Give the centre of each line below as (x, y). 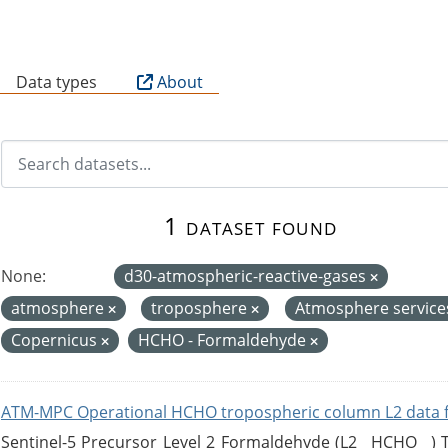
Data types (56, 81)
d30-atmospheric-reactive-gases (247, 275)
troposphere (201, 307)
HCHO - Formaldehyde (224, 339)
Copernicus (56, 339)
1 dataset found (250, 225)
